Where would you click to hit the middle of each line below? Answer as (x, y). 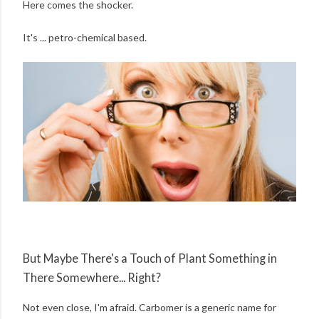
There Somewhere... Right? (92, 278)
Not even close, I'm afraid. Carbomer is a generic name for (150, 307)
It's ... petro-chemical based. (85, 38)
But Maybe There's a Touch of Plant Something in (150, 258)
